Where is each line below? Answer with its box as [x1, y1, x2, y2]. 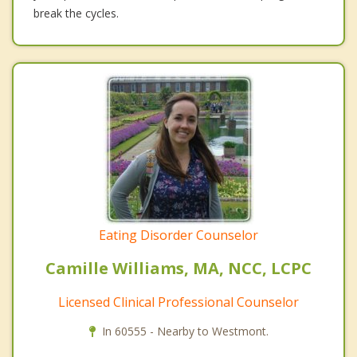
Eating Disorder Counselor [99, 226, 258, 244]
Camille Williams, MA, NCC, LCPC [45, 257, 312, 279]
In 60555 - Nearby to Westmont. [101, 323, 269, 339]
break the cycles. [33, 5, 119, 21]
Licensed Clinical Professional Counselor [58, 292, 299, 311]
